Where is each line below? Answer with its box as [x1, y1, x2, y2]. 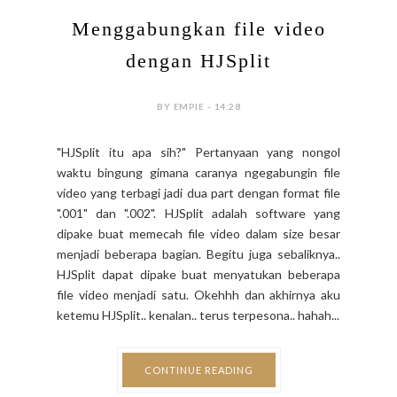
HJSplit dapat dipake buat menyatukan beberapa [57, 266, 340, 282]
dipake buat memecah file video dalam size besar [57, 225, 340, 241]
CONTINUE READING [144, 363, 253, 376]
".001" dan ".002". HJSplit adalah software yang [57, 205, 340, 221]
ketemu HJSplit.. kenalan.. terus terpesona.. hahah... [57, 307, 339, 323]
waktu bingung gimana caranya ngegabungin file [57, 164, 340, 180]
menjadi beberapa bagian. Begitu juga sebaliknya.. [57, 245, 340, 261]
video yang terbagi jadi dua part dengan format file [57, 184, 340, 200]
